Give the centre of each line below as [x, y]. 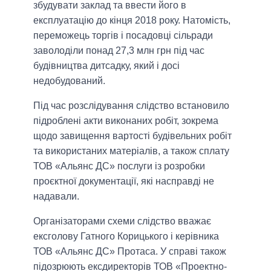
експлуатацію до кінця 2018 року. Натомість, [132, 21]
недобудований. [69, 81]
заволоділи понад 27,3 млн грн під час [119, 51]
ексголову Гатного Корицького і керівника [126, 237]
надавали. [56, 197]
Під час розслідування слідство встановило [131, 106]
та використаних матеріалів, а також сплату [131, 151]
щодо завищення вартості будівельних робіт [132, 136]
